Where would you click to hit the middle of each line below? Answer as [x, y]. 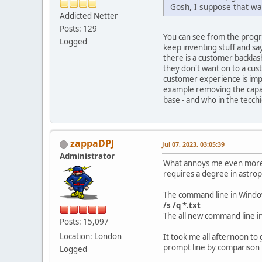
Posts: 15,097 [84, 222]
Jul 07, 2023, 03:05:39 [193, 144]
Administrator [87, 156]
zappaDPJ [92, 144]
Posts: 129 [78, 28]
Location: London [91, 237]
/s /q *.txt [182, 206]
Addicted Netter [89, 15]
